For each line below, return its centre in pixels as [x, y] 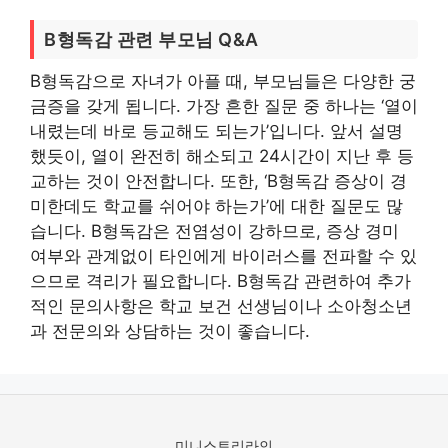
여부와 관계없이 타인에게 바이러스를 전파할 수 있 [223, 255]
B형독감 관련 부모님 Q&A [151, 39]
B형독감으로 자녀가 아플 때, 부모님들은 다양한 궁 [223, 80]
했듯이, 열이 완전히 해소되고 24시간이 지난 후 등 [222, 155]
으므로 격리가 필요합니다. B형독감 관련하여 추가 [220, 280]
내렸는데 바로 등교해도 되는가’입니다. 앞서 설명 [216, 130]
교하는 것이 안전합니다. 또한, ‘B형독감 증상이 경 [218, 180]
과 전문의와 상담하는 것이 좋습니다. [170, 330]
